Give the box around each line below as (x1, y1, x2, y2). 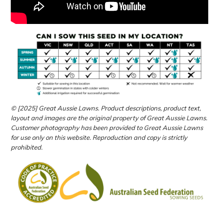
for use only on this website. (11, 133, 91, 141)
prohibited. (11, 143, 43, 151)
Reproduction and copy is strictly (92, 133, 188, 141)
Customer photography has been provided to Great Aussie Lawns (11, 123, 203, 131)
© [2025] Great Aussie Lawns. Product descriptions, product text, (11, 104, 201, 112)
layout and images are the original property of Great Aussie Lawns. (11, 113, 208, 122)
